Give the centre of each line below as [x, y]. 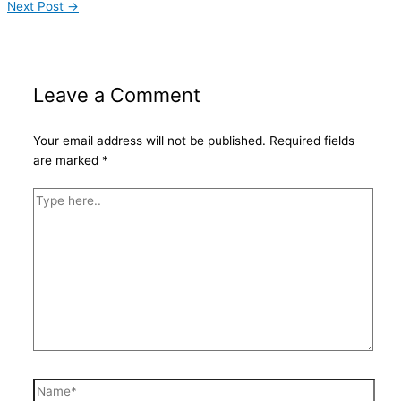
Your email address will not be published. [150, 140]
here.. [49, 217]
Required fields [312, 140]
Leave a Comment [117, 94]
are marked [68, 160]
